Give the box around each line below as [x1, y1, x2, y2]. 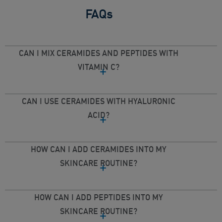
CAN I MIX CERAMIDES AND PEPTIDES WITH [19, 48, 178, 58]
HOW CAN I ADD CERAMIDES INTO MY [31, 144, 166, 155]
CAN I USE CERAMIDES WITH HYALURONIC [22, 96, 175, 107]
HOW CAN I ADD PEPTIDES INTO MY [34, 192, 163, 203]
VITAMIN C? [78, 62, 119, 72]
